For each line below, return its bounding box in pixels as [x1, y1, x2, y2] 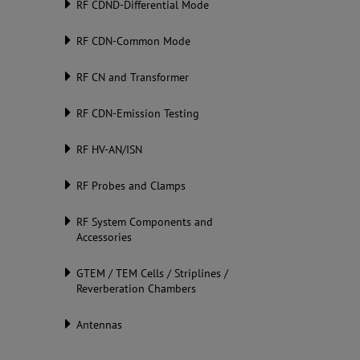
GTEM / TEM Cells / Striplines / [76, 266, 229, 280]
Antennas [76, 317, 123, 332]
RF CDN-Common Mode [76, 34, 191, 48]
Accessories [76, 230, 133, 244]
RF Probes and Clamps [76, 178, 186, 193]
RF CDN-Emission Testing [76, 106, 200, 121]
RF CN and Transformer [76, 70, 190, 84]
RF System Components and [76, 215, 214, 229]
